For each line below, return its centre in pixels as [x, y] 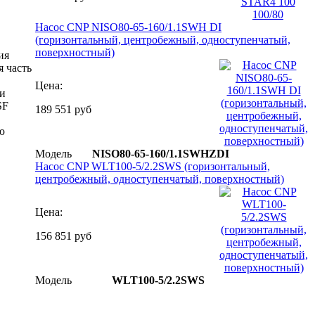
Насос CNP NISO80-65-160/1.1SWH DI [128, 27]
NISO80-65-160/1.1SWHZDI [161, 153]
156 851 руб [63, 236]
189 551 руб [63, 109]
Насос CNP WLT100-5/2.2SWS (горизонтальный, [153, 166]
